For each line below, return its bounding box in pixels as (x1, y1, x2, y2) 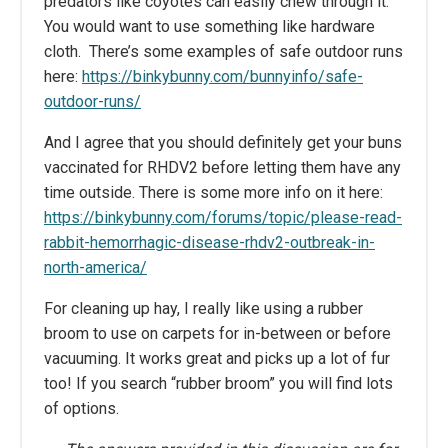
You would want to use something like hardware (44, 16, 375, 36)
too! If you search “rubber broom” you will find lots (44, 373, 393, 393)
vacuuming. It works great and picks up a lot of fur (44, 348, 390, 368)
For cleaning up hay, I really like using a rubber (44, 298, 363, 318)
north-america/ (44, 257, 147, 277)
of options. (44, 398, 119, 418)
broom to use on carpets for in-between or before (44, 323, 391, 343)
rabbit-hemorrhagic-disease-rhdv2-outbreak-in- (44, 232, 375, 252)
